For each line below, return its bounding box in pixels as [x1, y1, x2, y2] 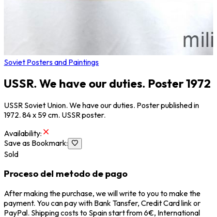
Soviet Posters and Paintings [4, 57, 99, 67]
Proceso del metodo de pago [4, 168, 127, 180]
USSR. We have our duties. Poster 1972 [4, 76, 211, 91]
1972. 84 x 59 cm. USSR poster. [4, 110, 106, 120]
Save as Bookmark [4, 138, 66, 148]
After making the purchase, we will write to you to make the [4, 188, 201, 199]
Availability [4, 128, 40, 139]
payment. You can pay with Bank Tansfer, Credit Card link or [4, 198, 201, 208]
